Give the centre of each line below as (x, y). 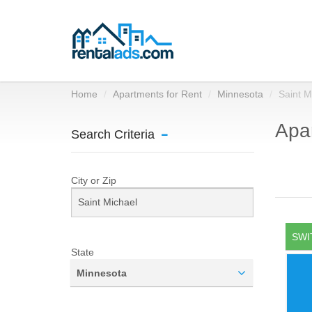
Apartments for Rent (157, 94)
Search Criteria (113, 134)
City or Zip (94, 180)
